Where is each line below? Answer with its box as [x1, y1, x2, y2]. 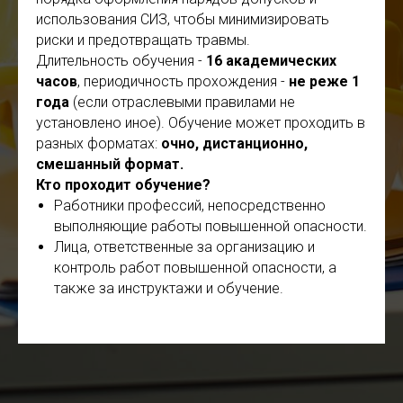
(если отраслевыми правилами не [73, 94, 295, 111]
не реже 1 [289, 73, 360, 90]
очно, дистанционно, [161, 135, 308, 152]
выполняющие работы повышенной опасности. [54, 218, 367, 235]
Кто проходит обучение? [36, 176, 210, 193]
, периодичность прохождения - [77, 73, 289, 90]
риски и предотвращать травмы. [36, 31, 250, 49]
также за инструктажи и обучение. [54, 280, 283, 297]
